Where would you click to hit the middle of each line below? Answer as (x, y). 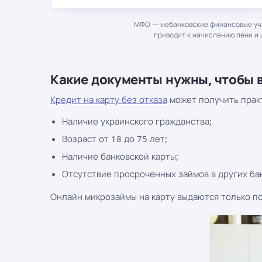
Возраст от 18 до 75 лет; (115, 139)
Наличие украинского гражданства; (137, 121)
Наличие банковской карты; (120, 156)
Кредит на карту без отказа (109, 99)
